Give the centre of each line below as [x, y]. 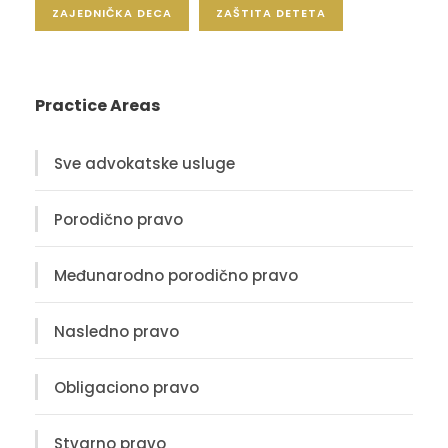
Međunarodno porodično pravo [176, 275]
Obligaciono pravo [126, 387]
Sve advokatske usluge [144, 163]
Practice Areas [97, 106]
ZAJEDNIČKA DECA [112, 13]
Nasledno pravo [116, 331]
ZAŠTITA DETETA [271, 13]
